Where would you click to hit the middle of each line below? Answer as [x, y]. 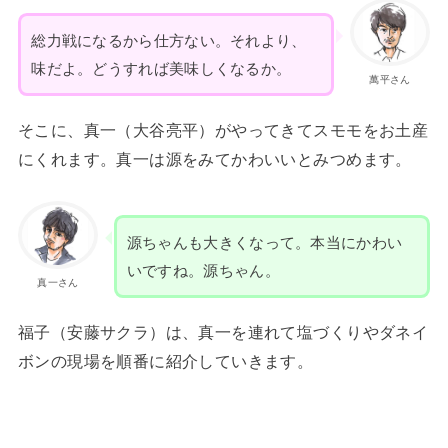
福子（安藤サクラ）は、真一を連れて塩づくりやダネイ [223, 332]
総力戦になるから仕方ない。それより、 [169, 40]
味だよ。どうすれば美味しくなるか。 [161, 68]
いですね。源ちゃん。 [203, 270]
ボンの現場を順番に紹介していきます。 [165, 361]
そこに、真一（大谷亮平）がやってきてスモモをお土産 [223, 130]
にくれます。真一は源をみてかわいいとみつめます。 [214, 159]
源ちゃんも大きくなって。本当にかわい [264, 242]
